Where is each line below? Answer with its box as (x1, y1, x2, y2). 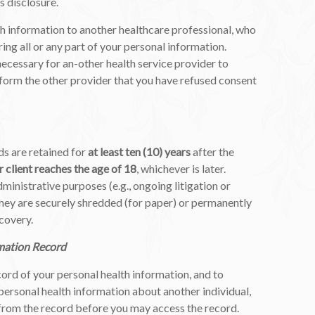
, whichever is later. (136, 161, 226, 175)
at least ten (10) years (88, 144, 191, 158)
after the (191, 144, 234, 158)
